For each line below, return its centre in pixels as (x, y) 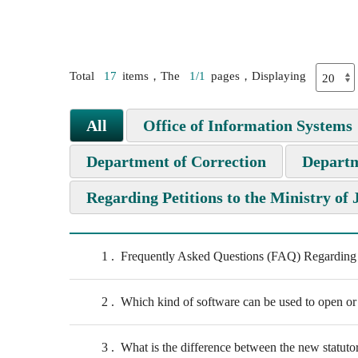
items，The (153, 76)
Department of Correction (176, 161)
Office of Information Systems (248, 125)
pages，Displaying (260, 76)
